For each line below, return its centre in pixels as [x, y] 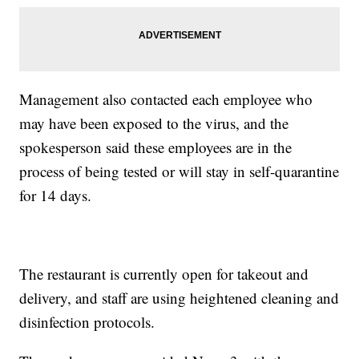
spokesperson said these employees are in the [156, 147]
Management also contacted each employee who [166, 99]
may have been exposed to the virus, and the [154, 123]
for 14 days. [56, 196]
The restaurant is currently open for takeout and [164, 274]
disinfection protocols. [87, 322]
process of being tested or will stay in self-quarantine [179, 171]
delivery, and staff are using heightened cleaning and [179, 298]
